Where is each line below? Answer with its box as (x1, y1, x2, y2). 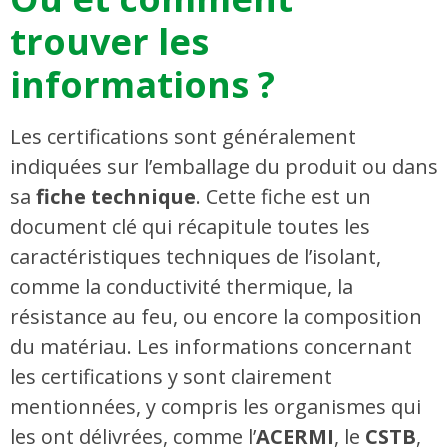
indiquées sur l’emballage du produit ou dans (10, 153, 438, 181)
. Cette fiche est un (196, 183, 371, 211)
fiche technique (36, 183, 196, 211)
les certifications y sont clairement (10, 363, 332, 391)
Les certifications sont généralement (10, 123, 356, 151)
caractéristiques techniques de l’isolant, (10, 243, 381, 271)
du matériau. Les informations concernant (10, 333, 412, 361)
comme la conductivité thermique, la (10, 273, 353, 301)
